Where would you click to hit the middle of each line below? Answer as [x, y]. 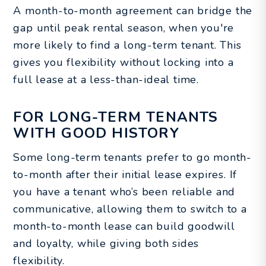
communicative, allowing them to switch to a [130, 209]
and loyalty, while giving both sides [106, 243]
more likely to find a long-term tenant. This [127, 45]
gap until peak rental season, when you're [124, 28]
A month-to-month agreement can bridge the [133, 10]
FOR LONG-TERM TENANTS [116, 117]
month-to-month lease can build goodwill [124, 226]
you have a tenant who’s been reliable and [124, 191]
